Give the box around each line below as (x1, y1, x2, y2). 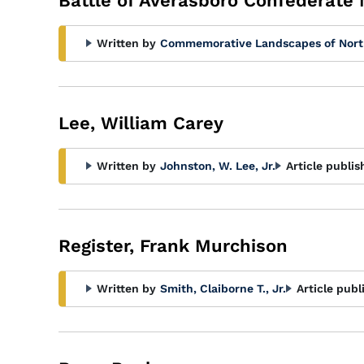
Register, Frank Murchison (58, 236, 288, 256)
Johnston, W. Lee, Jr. (160, 159, 275, 172)
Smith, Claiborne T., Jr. (160, 282, 286, 295)
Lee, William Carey (58, 113, 223, 133)
